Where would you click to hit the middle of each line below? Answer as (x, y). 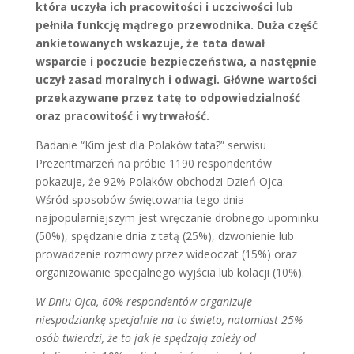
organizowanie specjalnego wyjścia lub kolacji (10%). (169, 272)
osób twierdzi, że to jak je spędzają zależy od (145, 338)
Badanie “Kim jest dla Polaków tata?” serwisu (151, 145)
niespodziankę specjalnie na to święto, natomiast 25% (169, 320)
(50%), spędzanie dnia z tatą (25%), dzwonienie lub (164, 236)
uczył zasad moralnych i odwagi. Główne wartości (176, 79)
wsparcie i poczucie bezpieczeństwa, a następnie (176, 61)
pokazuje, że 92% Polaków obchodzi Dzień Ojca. (160, 181)
